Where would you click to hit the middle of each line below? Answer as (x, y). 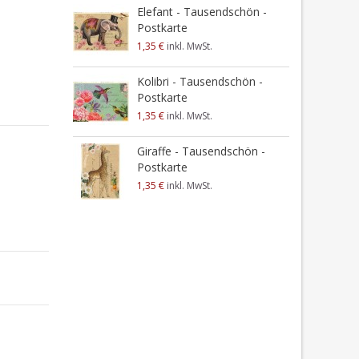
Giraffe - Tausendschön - (201, 151)
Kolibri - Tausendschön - (200, 81)
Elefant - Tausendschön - (202, 12)
